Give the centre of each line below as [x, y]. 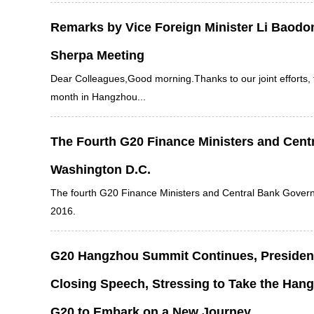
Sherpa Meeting [97, 55]
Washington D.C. [101, 170]
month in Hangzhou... [98, 97]
